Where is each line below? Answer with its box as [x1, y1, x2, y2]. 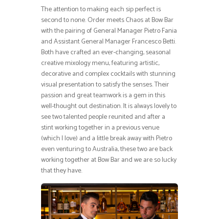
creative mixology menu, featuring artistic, [41, 58, 159, 69]
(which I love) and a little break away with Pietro [41, 133, 172, 145]
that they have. [41, 165, 82, 177]
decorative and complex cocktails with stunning [41, 68, 175, 80]
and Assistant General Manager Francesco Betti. [41, 36, 176, 48]
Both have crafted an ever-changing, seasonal [41, 47, 171, 59]
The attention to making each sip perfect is [41, 4, 161, 16]
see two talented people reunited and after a [41, 111, 165, 123]
